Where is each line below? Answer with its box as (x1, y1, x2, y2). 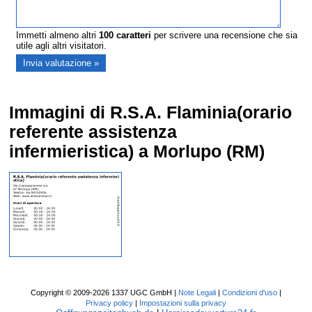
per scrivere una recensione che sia (151, 30, 298, 41)
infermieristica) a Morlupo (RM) (9, 142, 265, 162)
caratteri (114, 30, 152, 41)
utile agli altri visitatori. (16, 40, 107, 52)
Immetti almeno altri (16, 30, 100, 41)
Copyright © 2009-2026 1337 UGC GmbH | (30, 288, 178, 297)
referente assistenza (9, 123, 178, 142)
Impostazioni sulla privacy (139, 299, 226, 308)
